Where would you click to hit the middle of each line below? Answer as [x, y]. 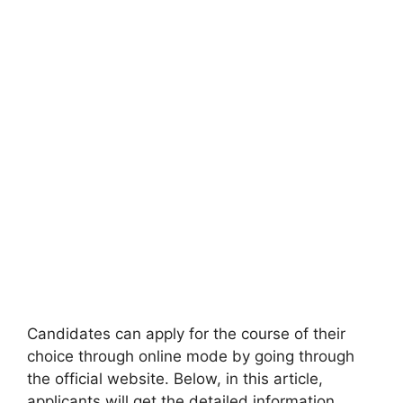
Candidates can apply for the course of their [186, 334]
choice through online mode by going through [191, 356]
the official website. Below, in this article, [175, 379]
